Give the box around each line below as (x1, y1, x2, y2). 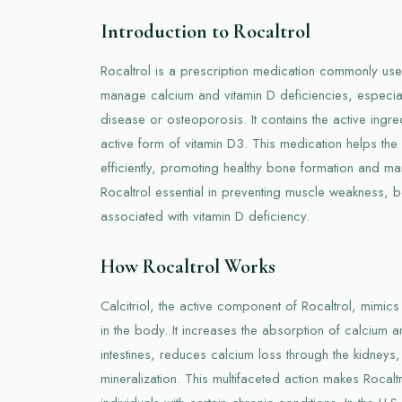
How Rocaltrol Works (100, 254, 275, 278)
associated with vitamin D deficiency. (100, 205, 310, 226)
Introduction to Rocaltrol (100, 19, 310, 43)
